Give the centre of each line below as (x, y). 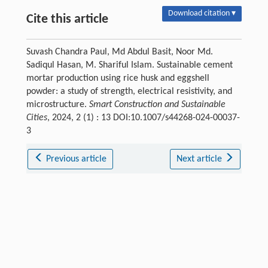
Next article (200, 159)
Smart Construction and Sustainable (157, 104)
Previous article (77, 159)
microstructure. (57, 104)
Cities (36, 118)
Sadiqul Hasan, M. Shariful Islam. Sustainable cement (129, 65)
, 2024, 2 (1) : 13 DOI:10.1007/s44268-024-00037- (143, 118)
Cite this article (67, 19)
